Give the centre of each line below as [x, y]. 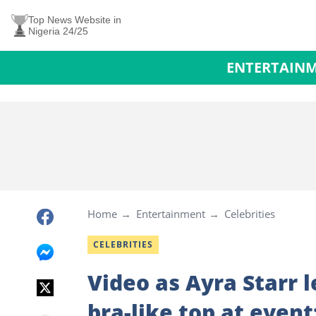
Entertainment [171, 214]
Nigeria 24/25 [58, 31]
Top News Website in [75, 20]
